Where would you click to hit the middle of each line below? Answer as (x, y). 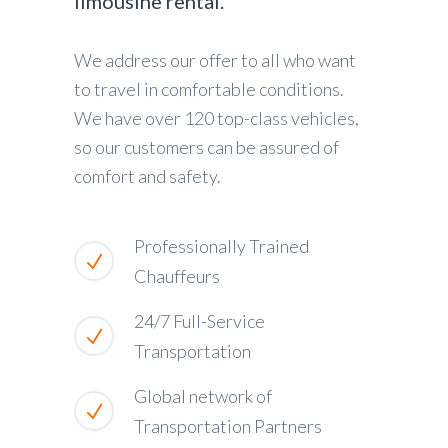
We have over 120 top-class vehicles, (216, 118)
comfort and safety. (147, 176)
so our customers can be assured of (206, 147)
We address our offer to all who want (215, 60)
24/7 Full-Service (199, 321)
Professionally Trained (221, 246)
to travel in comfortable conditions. (209, 89)
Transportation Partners (228, 426)
